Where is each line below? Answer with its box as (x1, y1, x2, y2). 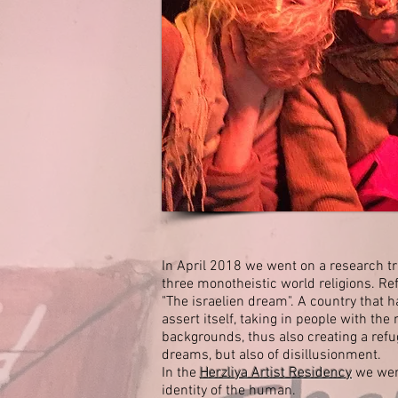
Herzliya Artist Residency (200, 364, 352, 382)
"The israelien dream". (162, 293, 298, 311)
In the (162, 364, 200, 382)
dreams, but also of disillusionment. (162, 346, 381, 364)
